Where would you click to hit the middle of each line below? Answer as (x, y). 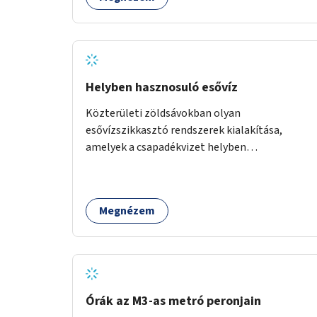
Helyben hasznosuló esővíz (162, 87)
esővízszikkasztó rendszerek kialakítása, (184, 130)
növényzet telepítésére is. (148, 181)
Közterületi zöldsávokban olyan (163, 113)
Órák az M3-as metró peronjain (173, 301)
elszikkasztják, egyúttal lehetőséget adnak (190, 164)
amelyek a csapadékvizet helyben (166, 147)
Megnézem (127, 211)
